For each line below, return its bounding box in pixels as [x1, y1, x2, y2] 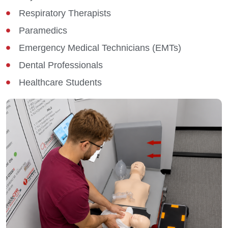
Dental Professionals [19, 60, 103, 70]
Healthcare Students [19, 77, 102, 88]
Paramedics [19, 25, 67, 36]
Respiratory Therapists [19, 8, 111, 18]
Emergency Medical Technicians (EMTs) [19, 43, 181, 53]
